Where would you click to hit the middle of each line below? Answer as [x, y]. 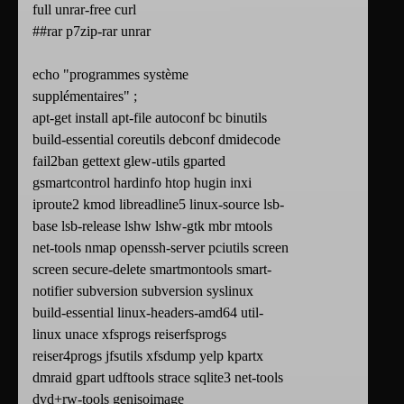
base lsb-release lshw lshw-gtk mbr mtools [152, 226]
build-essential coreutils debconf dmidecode [156, 140]
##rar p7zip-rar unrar [92, 32]
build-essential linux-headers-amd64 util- [148, 313]
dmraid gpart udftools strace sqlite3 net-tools [158, 378]
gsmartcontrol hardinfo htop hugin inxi [142, 183]
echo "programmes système [110, 75]
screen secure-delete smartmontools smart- [152, 270]
